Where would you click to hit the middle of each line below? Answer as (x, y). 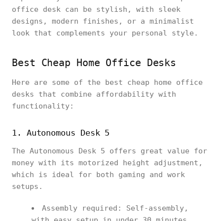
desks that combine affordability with (94, 94)
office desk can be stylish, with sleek (96, 9)
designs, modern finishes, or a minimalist (103, 21)
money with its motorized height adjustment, (107, 163)
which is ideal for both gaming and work (98, 175)
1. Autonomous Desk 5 (61, 133)
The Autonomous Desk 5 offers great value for (110, 151)
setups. (27, 186)
